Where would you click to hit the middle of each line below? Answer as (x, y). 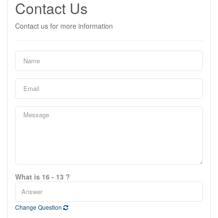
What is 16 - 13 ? (43, 176)
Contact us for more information (64, 26)
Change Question (39, 207)
